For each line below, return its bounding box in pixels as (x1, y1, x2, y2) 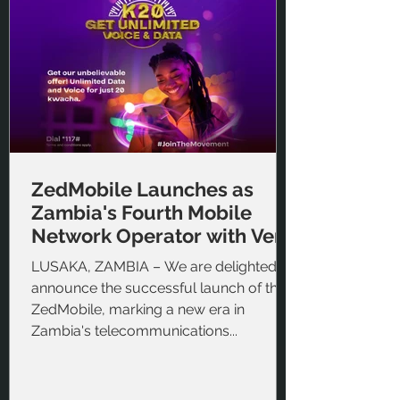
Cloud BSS (31, 247, 129, 271)
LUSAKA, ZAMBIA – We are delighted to (31, 258, 153, 276)
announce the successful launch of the (31, 279, 286, 297)
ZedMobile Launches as (31, 178, 254, 202)
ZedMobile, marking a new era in (31, 301, 245, 319)
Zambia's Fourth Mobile (31, 201, 252, 225)
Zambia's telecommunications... (31, 322, 237, 340)
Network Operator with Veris (31, 224, 297, 248)
